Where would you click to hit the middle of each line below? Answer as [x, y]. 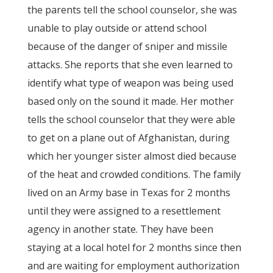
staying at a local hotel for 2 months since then [134, 247]
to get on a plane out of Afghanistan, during [128, 138]
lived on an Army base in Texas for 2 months [129, 193]
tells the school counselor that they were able [131, 119]
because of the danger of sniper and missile [127, 46]
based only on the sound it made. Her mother [130, 101]
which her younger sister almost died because [132, 156]
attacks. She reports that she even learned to [130, 65]
